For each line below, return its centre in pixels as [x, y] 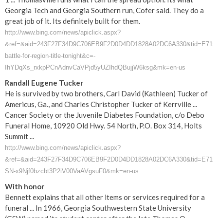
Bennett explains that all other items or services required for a [105, 197]
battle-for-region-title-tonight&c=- [50, 56]
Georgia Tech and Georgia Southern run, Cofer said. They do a [104, 10]
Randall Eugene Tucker [44, 83]
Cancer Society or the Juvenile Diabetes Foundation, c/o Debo [105, 115]
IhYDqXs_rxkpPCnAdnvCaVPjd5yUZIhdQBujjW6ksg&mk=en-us [95, 67]
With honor [25, 186]
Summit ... [19, 136]
